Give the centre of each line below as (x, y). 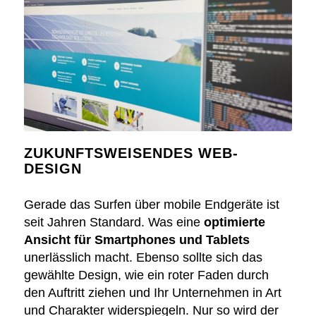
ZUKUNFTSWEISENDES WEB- (131, 153)
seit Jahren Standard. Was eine (114, 223)
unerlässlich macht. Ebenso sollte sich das (143, 258)
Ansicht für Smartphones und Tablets (136, 240)
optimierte (234, 223)
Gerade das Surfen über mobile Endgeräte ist (151, 205)
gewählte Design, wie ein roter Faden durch (146, 275)
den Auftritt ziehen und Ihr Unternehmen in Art (152, 293)
